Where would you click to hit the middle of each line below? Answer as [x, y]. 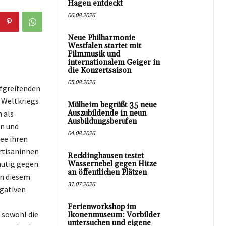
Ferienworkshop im [102, 207]
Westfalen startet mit [104, 46]
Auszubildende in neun [107, 113]
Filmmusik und [94, 54]
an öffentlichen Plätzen [107, 172]
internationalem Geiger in [114, 62]
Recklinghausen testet [106, 156]
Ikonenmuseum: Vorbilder [114, 215]
